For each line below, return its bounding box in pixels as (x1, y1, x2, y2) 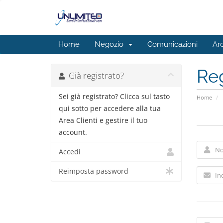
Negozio (95, 40, 127, 49)
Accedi (59, 147, 81, 156)
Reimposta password (59, 167, 128, 176)
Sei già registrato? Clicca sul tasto (59, 92, 170, 101)
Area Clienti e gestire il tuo (59, 116, 147, 125)
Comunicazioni (147, 40, 198, 49)
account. (59, 128, 87, 137)
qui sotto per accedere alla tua (59, 104, 161, 113)
